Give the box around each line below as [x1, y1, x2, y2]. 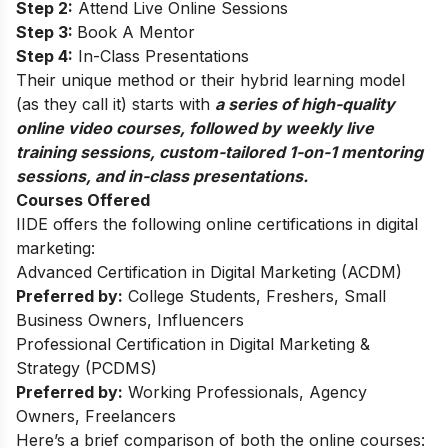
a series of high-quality [215, 94, 395, 115]
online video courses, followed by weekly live [16, 118, 374, 139]
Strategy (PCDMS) [16, 358, 157, 379]
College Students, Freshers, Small [123, 286, 386, 307]
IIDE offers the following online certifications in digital [16, 214, 418, 235]
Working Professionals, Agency [123, 382, 367, 403]
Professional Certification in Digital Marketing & [16, 334, 370, 355]
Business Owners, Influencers [16, 310, 244, 331]
